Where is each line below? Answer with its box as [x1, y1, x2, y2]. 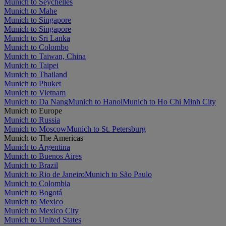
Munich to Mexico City [4, 206, 79, 215]
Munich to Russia [4, 115, 60, 124]
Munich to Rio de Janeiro [4, 169, 85, 179]
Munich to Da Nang [4, 97, 68, 106]
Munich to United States [4, 215, 81, 224]
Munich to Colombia [4, 179, 70, 188]
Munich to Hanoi [68, 97, 123, 106]
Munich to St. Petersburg [67, 124, 146, 133]
